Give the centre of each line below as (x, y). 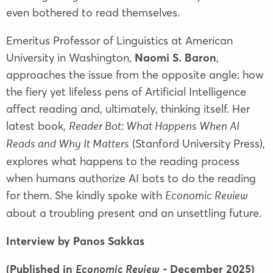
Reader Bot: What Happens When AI (154, 127)
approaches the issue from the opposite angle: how (135, 75)
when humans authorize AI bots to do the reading (131, 179)
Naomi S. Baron (175, 58)
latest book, (36, 126)
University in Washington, (69, 58)
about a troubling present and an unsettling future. (134, 213)
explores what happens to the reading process (123, 161)
